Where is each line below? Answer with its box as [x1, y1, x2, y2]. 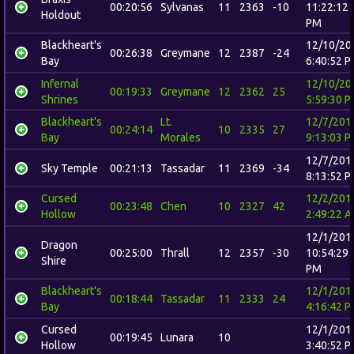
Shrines [41, 93, 78, 106]
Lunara [160, 331, 194, 344]
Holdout [41, 9, 81, 21]
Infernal [41, 77, 79, 90]
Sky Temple [41, 162, 98, 175]
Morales [160, 131, 201, 144]
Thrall [160, 247, 190, 259]
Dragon [41, 239, 77, 251]
